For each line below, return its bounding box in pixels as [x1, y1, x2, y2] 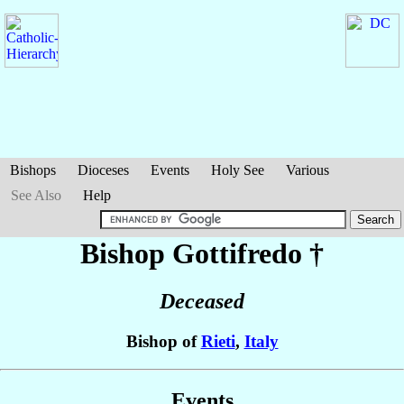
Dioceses [78, 162, 129, 178]
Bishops [10, 162, 56, 178]
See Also [11, 188, 61, 203]
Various [286, 162, 329, 178]
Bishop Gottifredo [80, 237, 309, 270]
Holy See [211, 162, 264, 178]
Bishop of [125, 332, 201, 352]
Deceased [160, 289, 244, 314]
